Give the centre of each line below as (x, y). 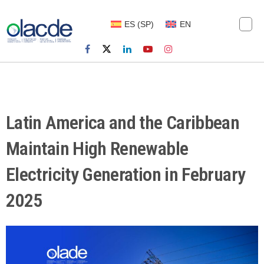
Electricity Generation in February (126, 175)
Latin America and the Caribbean (123, 123)
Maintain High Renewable (97, 149)
